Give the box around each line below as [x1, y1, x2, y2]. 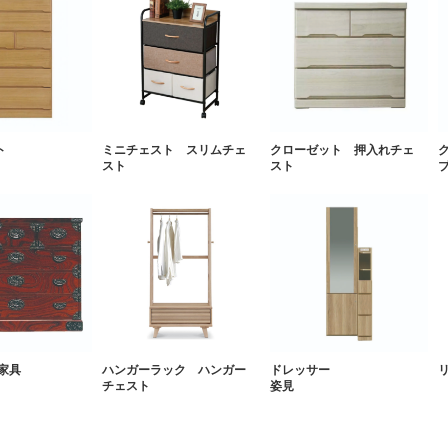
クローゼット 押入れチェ [270, 142, 414, 157]
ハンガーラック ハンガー [102, 362, 246, 377]
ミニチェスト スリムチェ [102, 142, 246, 157]
